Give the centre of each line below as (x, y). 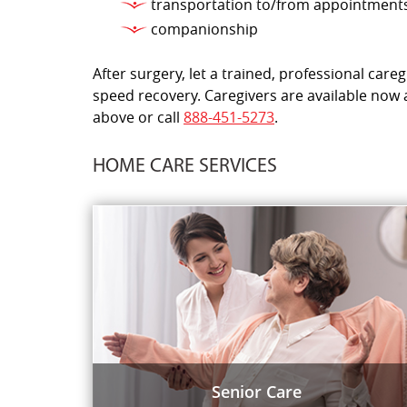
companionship (204, 30)
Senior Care (256, 392)
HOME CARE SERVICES (185, 167)
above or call (138, 118)
